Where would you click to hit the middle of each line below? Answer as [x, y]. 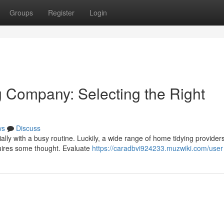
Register [61, 12]
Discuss [28, 128]
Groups [21, 12]
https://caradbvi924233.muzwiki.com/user [157, 148]
